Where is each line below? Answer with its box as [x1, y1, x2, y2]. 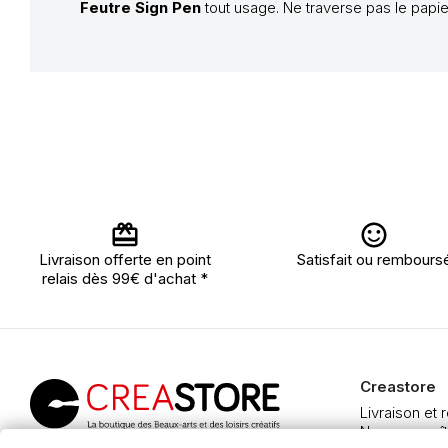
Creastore [360, 377, 436, 396]
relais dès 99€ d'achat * [42, 269, 208, 288]
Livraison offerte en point [39, 250, 211, 269]
